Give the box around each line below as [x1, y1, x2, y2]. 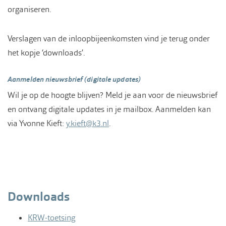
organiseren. [8, 4, 51, 15]
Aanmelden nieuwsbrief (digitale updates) [8, 74, 141, 84]
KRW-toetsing [28, 212, 75, 223]
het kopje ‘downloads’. [8, 47, 85, 58]
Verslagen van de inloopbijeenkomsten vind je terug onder [8, 33, 210, 44]
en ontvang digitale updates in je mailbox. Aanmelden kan [8, 103, 211, 115]
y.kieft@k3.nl [66, 118, 109, 129]
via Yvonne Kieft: [8, 118, 66, 129]
